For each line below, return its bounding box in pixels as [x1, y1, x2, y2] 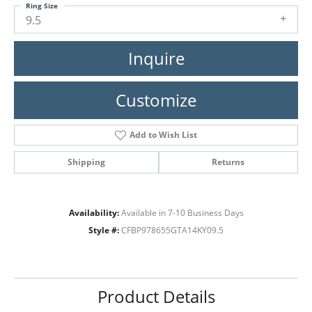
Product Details [97, 284, 215, 308]
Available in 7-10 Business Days [120, 207, 244, 218]
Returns [212, 155, 245, 168]
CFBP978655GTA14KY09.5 [121, 224, 224, 235]
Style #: [88, 224, 119, 235]
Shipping [67, 155, 105, 168]
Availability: [68, 207, 119, 218]
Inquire [127, 46, 185, 70]
